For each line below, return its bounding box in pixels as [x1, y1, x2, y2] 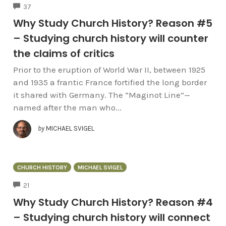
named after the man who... [13, 102, 122, 113]
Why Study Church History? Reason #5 [13, 16, 212, 31]
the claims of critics [13, 46, 115, 61]
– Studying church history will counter [13, 31, 208, 46]
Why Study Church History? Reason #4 [13, 195, 213, 209]
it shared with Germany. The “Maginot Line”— [13, 90, 190, 100]
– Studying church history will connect [13, 210, 210, 224]
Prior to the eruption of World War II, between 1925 [13, 65, 205, 75]
